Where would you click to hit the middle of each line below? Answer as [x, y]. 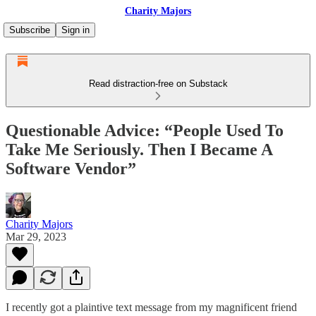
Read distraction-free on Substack [158, 84]
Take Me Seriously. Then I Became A [139, 149]
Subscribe [30, 30]
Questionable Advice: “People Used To [145, 130]
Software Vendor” [71, 168]
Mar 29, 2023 [36, 236]
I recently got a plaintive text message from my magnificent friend [151, 307]
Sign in [75, 30]
